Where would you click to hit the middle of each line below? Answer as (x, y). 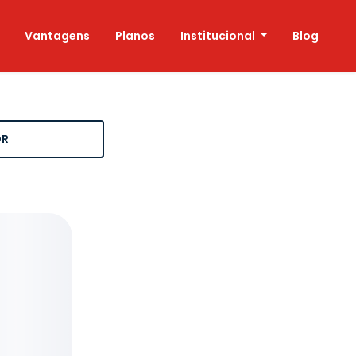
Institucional (219, 35)
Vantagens (58, 35)
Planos (135, 35)
